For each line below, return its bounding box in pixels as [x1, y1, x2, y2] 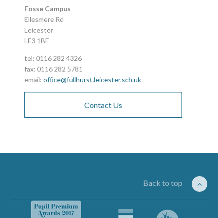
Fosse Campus [24, 4, 71, 13]
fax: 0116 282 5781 [24, 64, 83, 73]
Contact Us [84, 100, 123, 109]
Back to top [143, 178, 184, 187]
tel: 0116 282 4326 [24, 54, 82, 62]
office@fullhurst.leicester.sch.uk [43, 75, 142, 84]
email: [24, 75, 44, 84]
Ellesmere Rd [24, 15, 64, 23]
